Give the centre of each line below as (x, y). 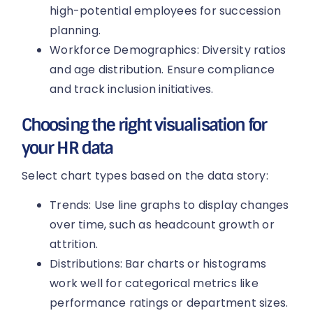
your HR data (67, 147)
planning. (75, 30)
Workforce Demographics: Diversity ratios (168, 50)
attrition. (74, 245)
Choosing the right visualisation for (144, 124)
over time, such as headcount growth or (162, 225)
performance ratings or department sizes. (169, 303)
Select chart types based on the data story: (145, 175)
